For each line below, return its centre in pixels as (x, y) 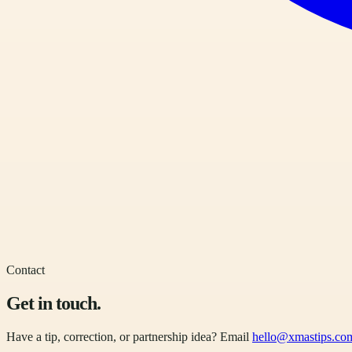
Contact (26, 270)
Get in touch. (54, 303)
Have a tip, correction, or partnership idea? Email (128, 336)
